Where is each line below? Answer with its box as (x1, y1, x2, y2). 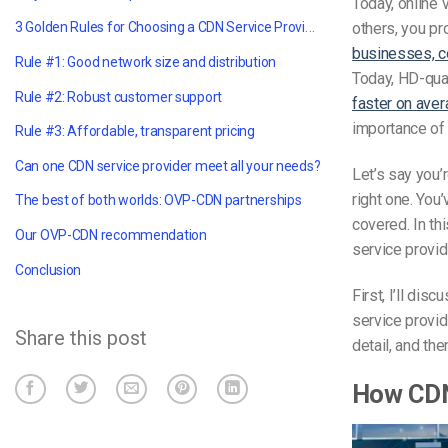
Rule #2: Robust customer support (15, 88, 223, 105)
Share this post (15, 325, 147, 350)
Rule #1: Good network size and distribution (15, 53, 276, 70)
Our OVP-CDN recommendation (15, 226, 207, 243)
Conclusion (15, 261, 82, 278)
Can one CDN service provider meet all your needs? (15, 157, 321, 174)
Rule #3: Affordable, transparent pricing (15, 123, 255, 140)
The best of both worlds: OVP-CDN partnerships (15, 192, 302, 209)
